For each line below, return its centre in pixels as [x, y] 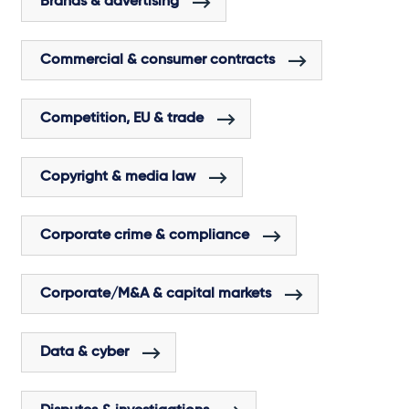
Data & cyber [84, 353]
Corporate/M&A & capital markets [156, 294]
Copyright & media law [118, 178]
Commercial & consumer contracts [157, 61]
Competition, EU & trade [122, 119]
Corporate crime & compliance [145, 236]
